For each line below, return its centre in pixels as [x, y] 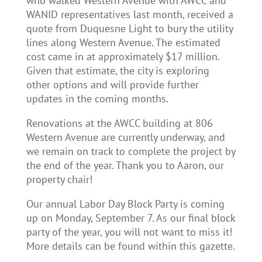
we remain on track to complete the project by [130, 151]
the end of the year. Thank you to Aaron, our [125, 165]
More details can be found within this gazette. [130, 246]
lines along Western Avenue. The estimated [123, 42]
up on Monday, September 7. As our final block [130, 218]
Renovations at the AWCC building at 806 [119, 123]
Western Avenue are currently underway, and [125, 137]
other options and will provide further [112, 85]
